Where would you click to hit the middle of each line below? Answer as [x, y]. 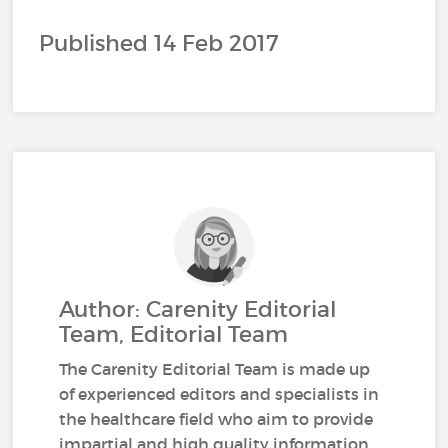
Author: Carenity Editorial [198, 309]
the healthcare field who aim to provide [216, 419]
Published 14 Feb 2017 [159, 43]
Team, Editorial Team [174, 334]
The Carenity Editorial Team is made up [215, 369]
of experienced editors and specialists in [219, 394]
